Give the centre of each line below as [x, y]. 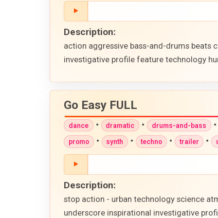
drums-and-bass [179, 125]
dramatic [120, 125]
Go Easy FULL [100, 105]
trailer [189, 142]
